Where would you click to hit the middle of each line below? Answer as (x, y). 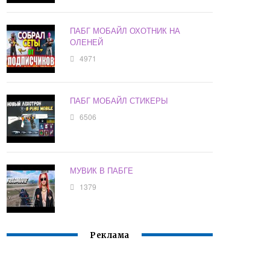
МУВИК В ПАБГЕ (102, 171)
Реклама (110, 236)
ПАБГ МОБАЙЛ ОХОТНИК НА (125, 31)
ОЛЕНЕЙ (87, 42)
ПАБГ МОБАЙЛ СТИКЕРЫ (119, 101)
